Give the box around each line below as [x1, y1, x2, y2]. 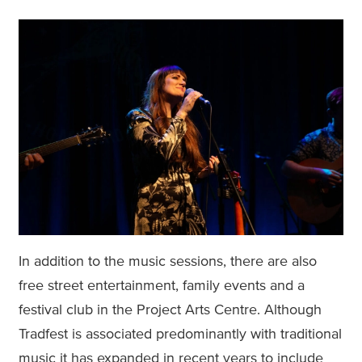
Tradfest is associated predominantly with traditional [19, 327, 342, 343]
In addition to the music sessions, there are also [19, 255, 317, 270]
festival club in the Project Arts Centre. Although [19, 303, 322, 318]
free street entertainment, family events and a [19, 279, 305, 294]
